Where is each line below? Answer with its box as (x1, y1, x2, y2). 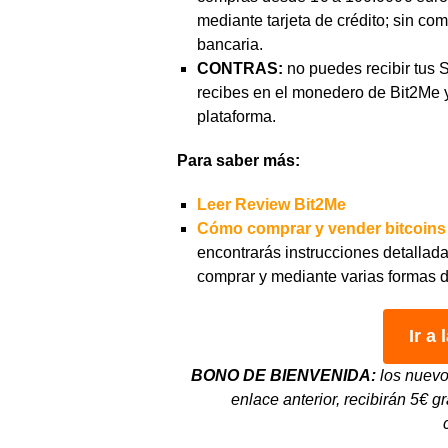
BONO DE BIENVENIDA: (191, 367, 380, 385)
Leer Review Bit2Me (197, 196, 346, 214)
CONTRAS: (197, 60, 287, 78)
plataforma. (197, 108, 276, 126)
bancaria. (197, 36, 263, 54)
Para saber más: (177, 152, 300, 170)
